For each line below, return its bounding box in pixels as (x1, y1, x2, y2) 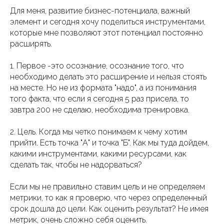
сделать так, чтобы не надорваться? (10, 160, 142, 170)
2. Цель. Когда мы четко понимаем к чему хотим (10, 127, 187, 137)
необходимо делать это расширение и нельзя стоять (10, 72, 206, 82)
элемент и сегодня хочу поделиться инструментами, (10, 17, 205, 27)
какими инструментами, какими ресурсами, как (10, 149, 186, 159)
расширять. (10, 39, 52, 49)
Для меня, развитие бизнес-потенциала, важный (10, 6, 190, 16)
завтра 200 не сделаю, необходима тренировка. (10, 105, 189, 115)
